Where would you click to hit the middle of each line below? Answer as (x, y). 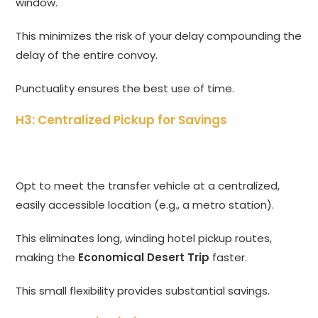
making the (47, 258)
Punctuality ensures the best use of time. (125, 89)
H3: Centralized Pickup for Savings (122, 120)
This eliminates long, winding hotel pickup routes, (144, 238)
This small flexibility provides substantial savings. (143, 291)
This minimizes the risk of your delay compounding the (159, 36)
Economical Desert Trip (144, 258)
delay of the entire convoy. (87, 55)
